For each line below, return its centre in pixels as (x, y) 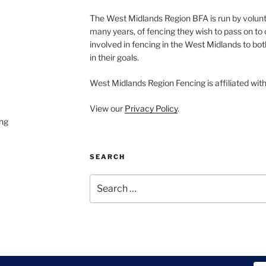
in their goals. (114, 57)
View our (107, 108)
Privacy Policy (151, 108)
